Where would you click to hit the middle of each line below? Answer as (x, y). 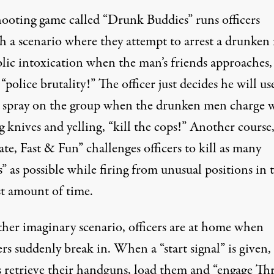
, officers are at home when (193, 228)
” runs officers (224, 20)
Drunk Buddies (147, 20)
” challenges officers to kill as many (169, 149)
